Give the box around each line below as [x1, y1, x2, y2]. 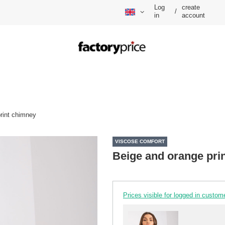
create [182, 4, 200, 12]
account [182, 12, 205, 20]
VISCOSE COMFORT [115, 139, 165, 145]
